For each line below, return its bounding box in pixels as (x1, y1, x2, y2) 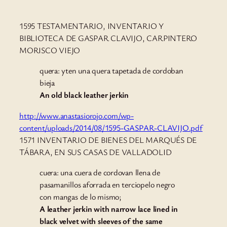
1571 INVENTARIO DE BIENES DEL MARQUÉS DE (19, 134, 197, 145)
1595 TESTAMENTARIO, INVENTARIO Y (19, 20, 164, 32)
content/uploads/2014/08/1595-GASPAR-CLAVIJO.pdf (19, 122, 203, 133)
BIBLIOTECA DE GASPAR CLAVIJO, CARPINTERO (19, 32, 198, 44)
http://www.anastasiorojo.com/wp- (19, 109, 134, 121)
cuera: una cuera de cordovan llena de (40, 166, 160, 178)
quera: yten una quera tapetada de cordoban (40, 65, 183, 77)
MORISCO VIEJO (19, 45, 81, 56)
